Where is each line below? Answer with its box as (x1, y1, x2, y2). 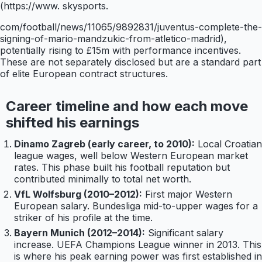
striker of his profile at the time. (14, 211, 153, 223)
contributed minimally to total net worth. (14, 173, 191, 185)
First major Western (145, 188, 232, 200)
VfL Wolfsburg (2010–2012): (14, 188, 142, 200)
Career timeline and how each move (5, 97, 248, 115)
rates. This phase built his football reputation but (14, 161, 230, 173)
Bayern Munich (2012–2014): (14, 226, 145, 239)
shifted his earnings (5, 113, 139, 131)
